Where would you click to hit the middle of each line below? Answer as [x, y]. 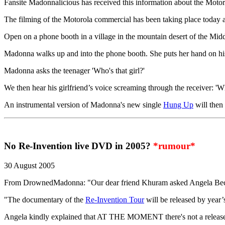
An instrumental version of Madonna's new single [84, 104]
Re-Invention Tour [115, 200]
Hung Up [178, 104]
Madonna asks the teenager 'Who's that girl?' [74, 70]
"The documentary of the [45, 200]
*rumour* [174, 146]
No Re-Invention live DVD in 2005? [79, 146]
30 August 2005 [29, 166]
